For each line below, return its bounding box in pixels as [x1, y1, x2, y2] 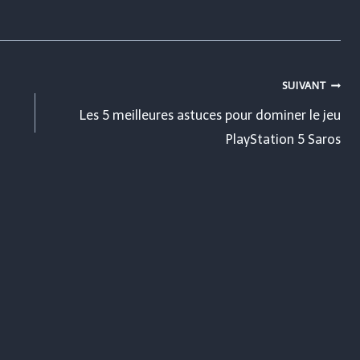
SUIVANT [281, 80, 326, 92]
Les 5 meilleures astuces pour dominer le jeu [80, 108, 342, 124]
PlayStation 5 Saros [226, 132, 342, 148]
